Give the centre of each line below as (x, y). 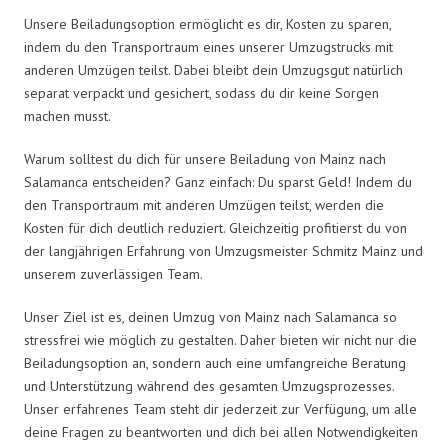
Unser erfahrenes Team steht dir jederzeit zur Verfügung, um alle (220, 408)
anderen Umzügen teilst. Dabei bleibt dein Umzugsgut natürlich (213, 69)
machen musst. (67, 115)
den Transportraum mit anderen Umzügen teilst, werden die (204, 204)
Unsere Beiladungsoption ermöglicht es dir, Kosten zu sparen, (207, 23)
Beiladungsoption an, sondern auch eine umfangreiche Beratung (215, 362)
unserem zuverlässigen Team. (113, 273)
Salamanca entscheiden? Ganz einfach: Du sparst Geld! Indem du (218, 181)
